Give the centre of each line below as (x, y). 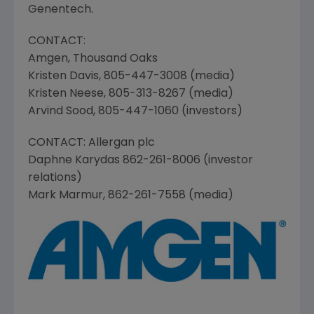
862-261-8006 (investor (186, 160)
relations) (55, 178)
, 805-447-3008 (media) (167, 76)
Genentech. (61, 9)
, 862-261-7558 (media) (168, 195)
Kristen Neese (66, 94)
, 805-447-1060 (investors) (168, 111)
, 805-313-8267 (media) (169, 94)
